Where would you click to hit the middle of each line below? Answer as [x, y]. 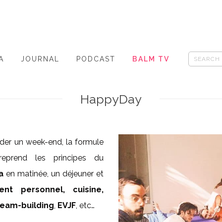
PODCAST [96, 59]
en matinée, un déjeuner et [53, 174]
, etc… [85, 205]
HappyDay [111, 99]
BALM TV [151, 59]
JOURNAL [40, 59]
